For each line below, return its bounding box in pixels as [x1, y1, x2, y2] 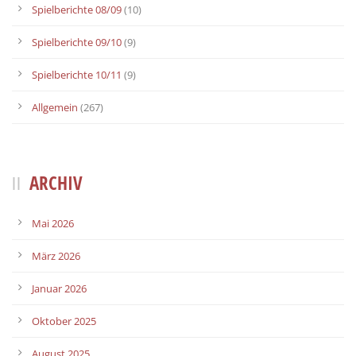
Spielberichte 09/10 [32, 34, 122, 49]
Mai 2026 [32, 215, 74, 230]
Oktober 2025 [32, 313, 96, 328]
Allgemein [32, 99, 78, 114]
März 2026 [32, 248, 80, 263]
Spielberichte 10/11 [32, 67, 122, 82]
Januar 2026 [32, 281, 87, 296]
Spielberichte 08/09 [32, 2, 122, 17]
